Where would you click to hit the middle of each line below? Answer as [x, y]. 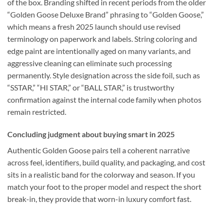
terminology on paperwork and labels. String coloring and [102, 39]
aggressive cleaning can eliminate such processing [90, 63]
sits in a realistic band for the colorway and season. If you [101, 174]
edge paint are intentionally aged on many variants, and [99, 51]
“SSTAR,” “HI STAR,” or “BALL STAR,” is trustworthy [91, 88]
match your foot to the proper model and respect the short [104, 186]
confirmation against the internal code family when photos [104, 100]
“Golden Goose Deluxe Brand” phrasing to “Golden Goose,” [106, 15]
